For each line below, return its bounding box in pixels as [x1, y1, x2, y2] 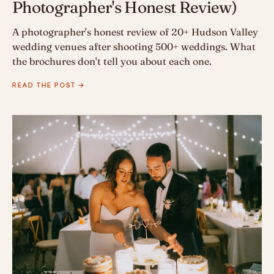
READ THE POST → [12, 80, 86, 91]
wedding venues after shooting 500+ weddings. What [12, 40, 256, 53]
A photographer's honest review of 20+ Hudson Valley [12, 26, 258, 39]
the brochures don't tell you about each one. [12, 55, 212, 68]
